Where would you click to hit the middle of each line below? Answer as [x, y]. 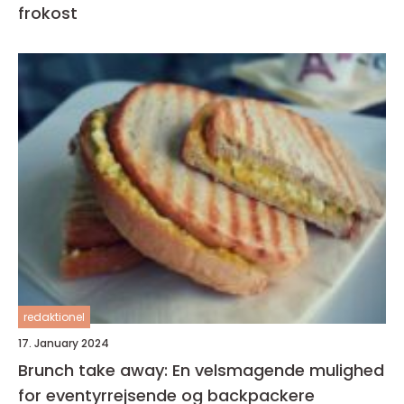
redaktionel [54, 317]
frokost [48, 14]
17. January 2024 [64, 344]
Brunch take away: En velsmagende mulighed [201, 371]
